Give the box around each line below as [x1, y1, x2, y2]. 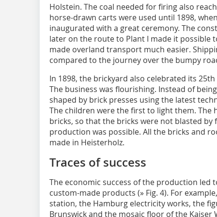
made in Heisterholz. [49, 137, 124, 148]
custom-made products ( [49, 187, 140, 198]
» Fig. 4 [140, 187, 164, 198]
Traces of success [49, 154, 146, 170]
